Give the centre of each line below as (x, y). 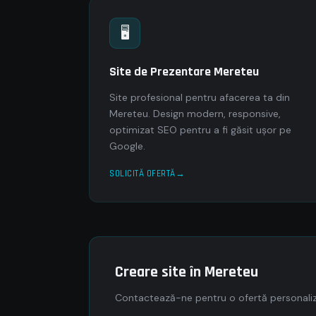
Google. (127, 146)
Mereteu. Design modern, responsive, (195, 114)
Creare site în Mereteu (187, 272)
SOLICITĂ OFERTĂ (142, 174)
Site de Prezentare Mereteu (184, 72)
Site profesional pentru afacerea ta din (200, 97)
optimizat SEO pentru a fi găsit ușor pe (200, 130)
